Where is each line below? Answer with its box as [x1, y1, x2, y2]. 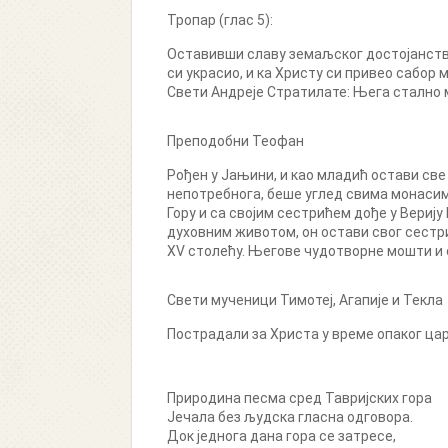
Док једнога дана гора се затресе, [167, 428, 396, 444]
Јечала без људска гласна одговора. [167, 409, 413, 425]
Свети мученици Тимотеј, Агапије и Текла [167, 292, 443, 308]
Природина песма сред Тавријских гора [167, 390, 432, 406]
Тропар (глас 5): [167, 12, 273, 28]
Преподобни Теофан [167, 133, 304, 149]
